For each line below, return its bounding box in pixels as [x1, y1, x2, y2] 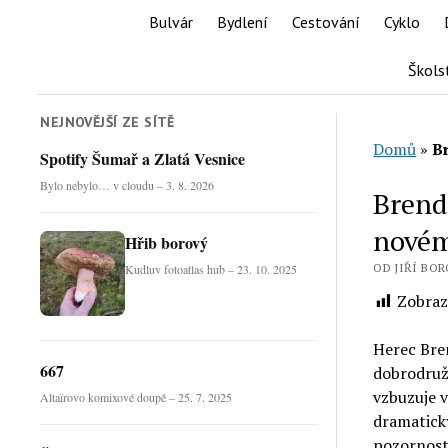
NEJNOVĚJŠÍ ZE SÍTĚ [40, 113, 175, 131]
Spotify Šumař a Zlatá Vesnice [40, 146, 246, 170]
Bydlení [217, 12, 268, 32]
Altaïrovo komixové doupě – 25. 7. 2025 [40, 388, 233, 405]
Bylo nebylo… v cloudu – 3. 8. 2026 [40, 176, 215, 193]
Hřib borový [125, 230, 209, 254]
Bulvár [149, 12, 193, 32]
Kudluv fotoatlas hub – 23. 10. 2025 [125, 260, 298, 277]
